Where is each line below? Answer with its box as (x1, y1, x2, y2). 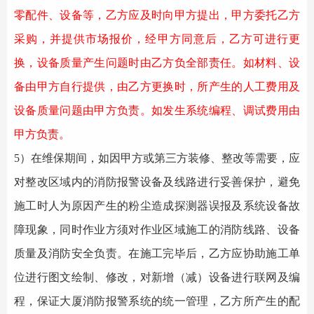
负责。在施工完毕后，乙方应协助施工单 (94, 247, 301, 259)
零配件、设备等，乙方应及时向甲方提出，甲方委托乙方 (14, 9, 300, 21)
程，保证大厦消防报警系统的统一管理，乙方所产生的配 (14, 295, 300, 307)
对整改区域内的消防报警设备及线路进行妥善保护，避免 (14, 176, 300, 188)
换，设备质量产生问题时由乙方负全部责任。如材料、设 (14, 57, 300, 69)
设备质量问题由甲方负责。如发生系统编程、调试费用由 (14, 104, 300, 116)
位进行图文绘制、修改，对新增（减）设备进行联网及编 (14, 271, 300, 283)
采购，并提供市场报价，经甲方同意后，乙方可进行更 (14, 33, 300, 45)
